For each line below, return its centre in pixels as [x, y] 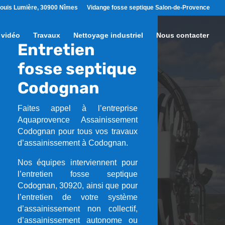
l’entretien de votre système [77, 197]
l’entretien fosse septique [77, 174]
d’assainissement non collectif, [77, 209]
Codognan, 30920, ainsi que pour [77, 186]
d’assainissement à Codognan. [73, 143]
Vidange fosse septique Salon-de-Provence [148, 8]
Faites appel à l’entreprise [77, 108]
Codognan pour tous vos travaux [77, 131]
